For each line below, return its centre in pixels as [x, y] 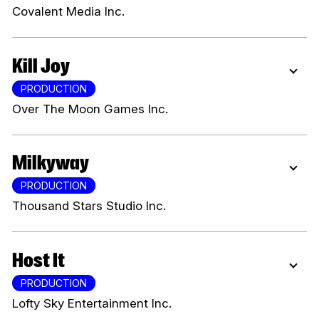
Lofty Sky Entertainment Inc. [92, 303]
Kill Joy [46, 66]
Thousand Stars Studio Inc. [89, 206]
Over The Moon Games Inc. [90, 109]
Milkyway [58, 163]
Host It [44, 260]
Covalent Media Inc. [68, 12]
